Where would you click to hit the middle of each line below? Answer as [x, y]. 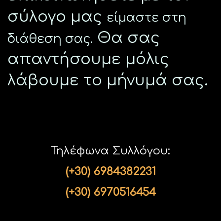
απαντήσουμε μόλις [88, 59]
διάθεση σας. [50, 39]
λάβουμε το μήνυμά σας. [108, 81]
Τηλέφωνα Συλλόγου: [110, 151]
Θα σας [126, 38]
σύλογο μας [57, 17]
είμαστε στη [147, 18]
